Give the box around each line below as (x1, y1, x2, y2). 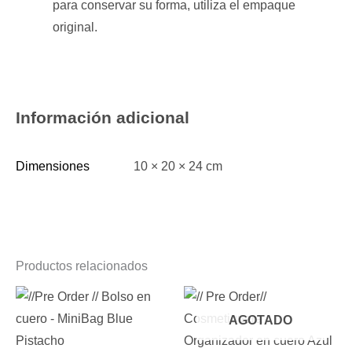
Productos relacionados (16, 259, 148, 273)
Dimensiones (16, 159, 90, 174)
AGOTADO (228, 313, 292, 327)
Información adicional (16, 108, 189, 127)
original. (52, 20, 97, 34)
